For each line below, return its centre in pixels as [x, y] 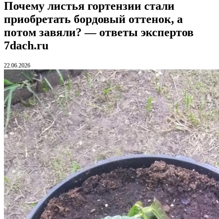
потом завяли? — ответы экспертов [99, 32]
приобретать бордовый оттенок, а [93, 19]
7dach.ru [26, 45]
